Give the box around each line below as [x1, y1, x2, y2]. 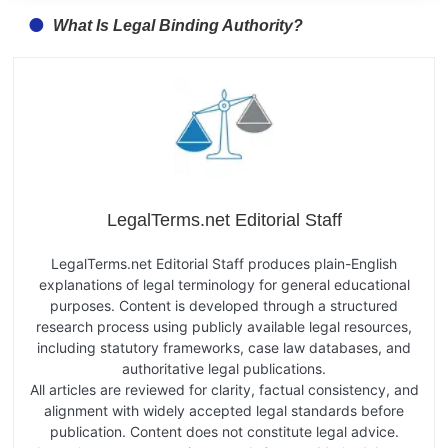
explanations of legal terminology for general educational [38, 275, 410, 293]
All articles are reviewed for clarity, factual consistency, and [29, 380, 419, 398]
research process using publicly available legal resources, [36, 317, 412, 335]
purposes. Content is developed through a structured [50, 296, 398, 314]
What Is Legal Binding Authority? [53, 16, 303, 34]
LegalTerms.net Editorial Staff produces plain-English [51, 254, 397, 272]
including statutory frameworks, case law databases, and [37, 338, 411, 356]
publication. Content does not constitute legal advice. [49, 422, 399, 440]
